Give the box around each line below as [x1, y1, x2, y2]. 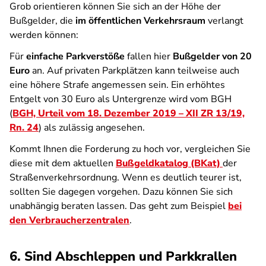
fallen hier [125, 50, 173, 63]
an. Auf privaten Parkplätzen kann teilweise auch [30, 64, 239, 77]
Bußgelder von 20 [173, 50, 252, 63]
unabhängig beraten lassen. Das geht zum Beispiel [9, 199, 228, 213]
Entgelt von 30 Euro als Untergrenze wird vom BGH [9, 93, 232, 106]
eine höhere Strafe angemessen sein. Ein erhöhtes [9, 78, 225, 91]
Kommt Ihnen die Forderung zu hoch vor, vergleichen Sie [9, 142, 251, 156]
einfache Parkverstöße [26, 50, 125, 63]
